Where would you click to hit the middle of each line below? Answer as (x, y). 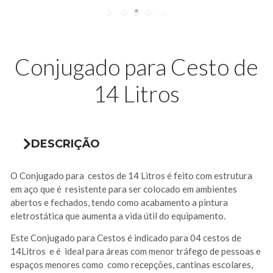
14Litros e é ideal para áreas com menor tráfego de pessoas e (136, 251)
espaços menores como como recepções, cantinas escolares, (132, 265)
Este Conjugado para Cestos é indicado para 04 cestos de (126, 238)
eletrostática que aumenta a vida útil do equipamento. (118, 216)
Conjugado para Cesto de (136, 67)
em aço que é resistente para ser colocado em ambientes (124, 189)
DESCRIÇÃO (66, 144)
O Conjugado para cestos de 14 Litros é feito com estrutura (131, 176)
